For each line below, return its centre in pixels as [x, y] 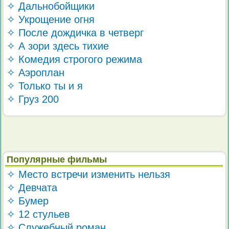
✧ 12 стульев [39, 214]
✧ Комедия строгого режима [75, 59]
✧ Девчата [32, 188]
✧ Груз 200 [33, 99]
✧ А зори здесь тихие [58, 46]
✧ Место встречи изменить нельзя [89, 175]
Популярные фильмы [57, 160]
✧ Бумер [28, 201]
